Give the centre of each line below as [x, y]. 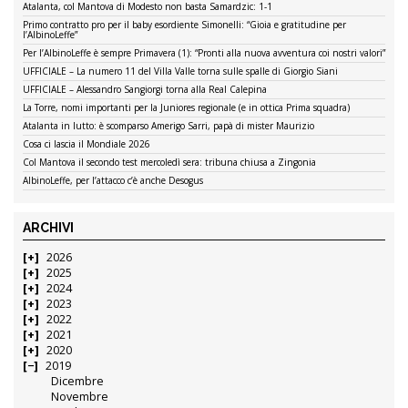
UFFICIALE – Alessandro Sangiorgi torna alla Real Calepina [145, 89]
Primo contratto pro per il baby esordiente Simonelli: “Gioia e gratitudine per [184, 24]
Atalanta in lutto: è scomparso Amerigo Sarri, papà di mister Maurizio [168, 125]
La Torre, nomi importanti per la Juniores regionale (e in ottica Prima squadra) [186, 107]
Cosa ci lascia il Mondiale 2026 [87, 143]
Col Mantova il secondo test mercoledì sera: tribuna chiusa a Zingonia [169, 162]
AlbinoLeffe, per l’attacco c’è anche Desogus [113, 180]
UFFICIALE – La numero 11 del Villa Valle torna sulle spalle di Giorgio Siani [180, 71]
